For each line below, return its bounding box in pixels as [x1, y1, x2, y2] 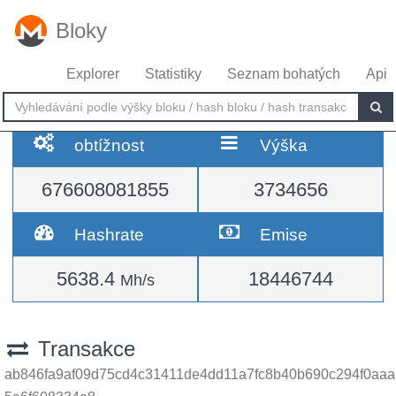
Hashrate [74, 225, 145, 244]
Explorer [66, 66, 119, 81]
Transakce [31, 337, 135, 361]
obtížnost [74, 135, 145, 155]
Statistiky [145, 66, 202, 81]
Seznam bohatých [227, 66, 340, 81]
